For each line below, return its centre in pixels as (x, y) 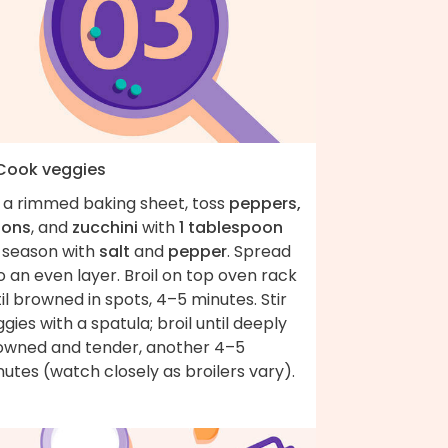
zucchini (105, 227)
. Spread (259, 251)
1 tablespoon (231, 227)
